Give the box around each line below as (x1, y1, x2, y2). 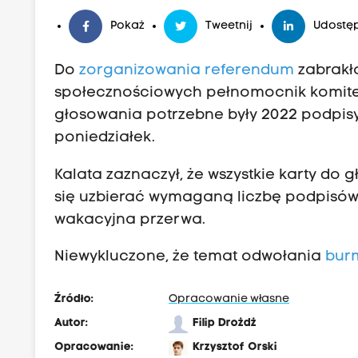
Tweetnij (205, 20, 253, 33)
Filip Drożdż (193, 316, 257, 329)
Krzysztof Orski (193, 340, 278, 353)
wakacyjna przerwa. (54, 212, 206, 228)
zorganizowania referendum (79, 63, 295, 79)
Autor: (54, 316, 89, 329)
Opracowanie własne (169, 292, 290, 305)
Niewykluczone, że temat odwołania (54, 249, 326, 265)
